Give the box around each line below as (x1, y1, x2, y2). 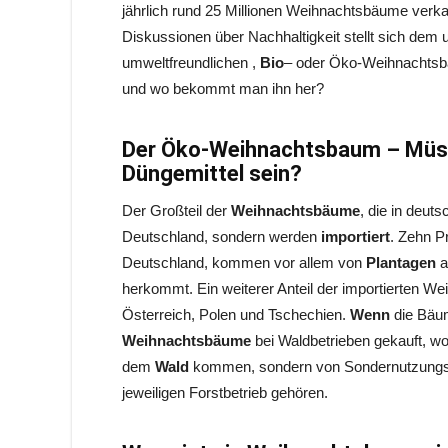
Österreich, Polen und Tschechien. (122, 306, 350, 323)
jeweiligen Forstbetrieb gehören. (122, 384, 328, 401)
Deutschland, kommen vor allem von (122, 254, 366, 271)
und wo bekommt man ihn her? (122, 80, 324, 97)
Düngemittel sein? (122, 161, 302, 186)
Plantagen (366, 254, 440, 271)
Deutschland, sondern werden (122, 228, 321, 245)
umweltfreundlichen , (122, 54, 260, 71)
